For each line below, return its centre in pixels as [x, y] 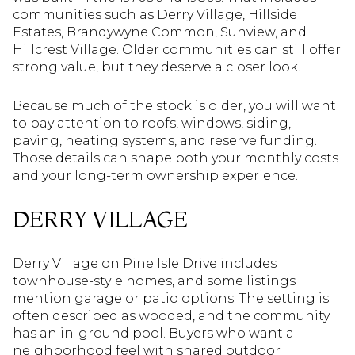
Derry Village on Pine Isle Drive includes [145, 264]
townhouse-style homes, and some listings [154, 281]
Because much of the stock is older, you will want [174, 105]
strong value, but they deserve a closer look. [157, 67]
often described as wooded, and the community [171, 316]
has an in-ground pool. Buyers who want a [153, 334]
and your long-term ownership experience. [155, 175]
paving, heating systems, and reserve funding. [165, 140]
